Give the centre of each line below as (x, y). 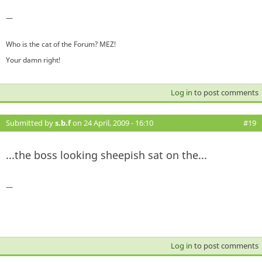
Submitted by (30, 123)
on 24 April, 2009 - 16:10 (112, 123)
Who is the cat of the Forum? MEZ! (61, 44)
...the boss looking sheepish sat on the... (106, 155)
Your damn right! (33, 60)
